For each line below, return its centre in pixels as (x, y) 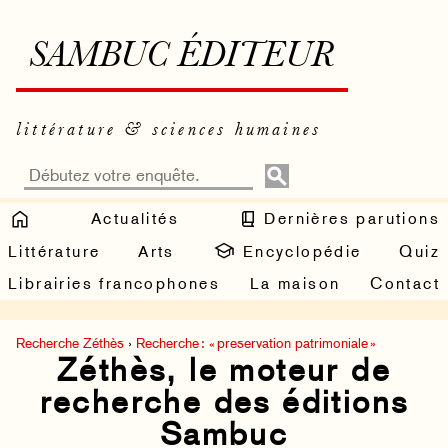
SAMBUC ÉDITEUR (182, 57)
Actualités (135, 218)
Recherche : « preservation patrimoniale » (256, 343)
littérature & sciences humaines (169, 130)
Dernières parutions (349, 218)
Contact (405, 284)
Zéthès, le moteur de (224, 370)
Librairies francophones (114, 284)
